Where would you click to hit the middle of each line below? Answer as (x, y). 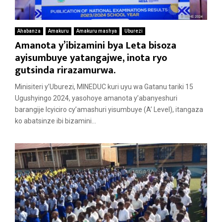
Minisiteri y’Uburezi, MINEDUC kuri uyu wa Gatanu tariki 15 (104, 87)
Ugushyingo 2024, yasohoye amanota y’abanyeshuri (96, 98)
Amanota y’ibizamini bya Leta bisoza (96, 46)
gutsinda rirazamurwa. (65, 71)
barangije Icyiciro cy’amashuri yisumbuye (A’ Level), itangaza (109, 110)
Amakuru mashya (97, 31)
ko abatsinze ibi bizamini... (55, 121)
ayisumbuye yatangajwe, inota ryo (91, 58)
